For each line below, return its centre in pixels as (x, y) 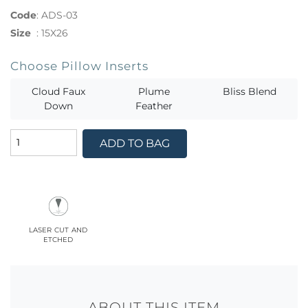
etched (58, 239)
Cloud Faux (58, 91)
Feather (154, 106)
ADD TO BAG (134, 143)
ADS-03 (59, 15)
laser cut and (58, 229)
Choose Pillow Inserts (79, 65)
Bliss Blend (250, 91)
